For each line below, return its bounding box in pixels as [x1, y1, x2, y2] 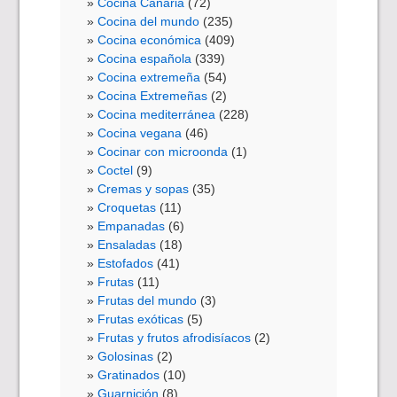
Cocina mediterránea [97, 106, 216, 121]
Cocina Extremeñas [97, 88, 208, 103]
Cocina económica [97, 32, 202, 47]
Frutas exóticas [97, 311, 184, 326]
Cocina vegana [97, 125, 183, 140]
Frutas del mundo [97, 292, 198, 307]
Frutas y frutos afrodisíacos [97, 330, 252, 345]
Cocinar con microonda [97, 144, 229, 159]
